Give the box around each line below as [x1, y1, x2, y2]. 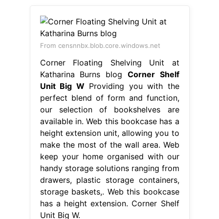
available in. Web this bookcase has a [40, 116, 179, 126]
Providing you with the [84, 81, 179, 91]
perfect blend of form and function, [40, 92, 179, 103]
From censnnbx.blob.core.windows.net [40, 41, 160, 49]
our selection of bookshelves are [40, 104, 179, 114]
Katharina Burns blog [40, 69, 128, 79]
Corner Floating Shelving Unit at [40, 57, 179, 67]
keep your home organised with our [40, 151, 179, 161]
